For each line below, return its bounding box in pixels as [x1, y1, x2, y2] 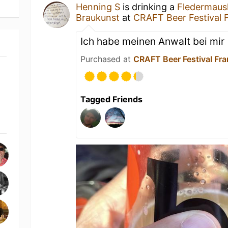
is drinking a [120, 2, 178, 12]
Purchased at [80, 54, 134, 64]
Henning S [76, 2, 121, 12]
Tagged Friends [80, 94, 143, 104]
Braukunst [76, 12, 120, 23]
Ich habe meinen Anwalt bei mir [80, 35, 225, 47]
